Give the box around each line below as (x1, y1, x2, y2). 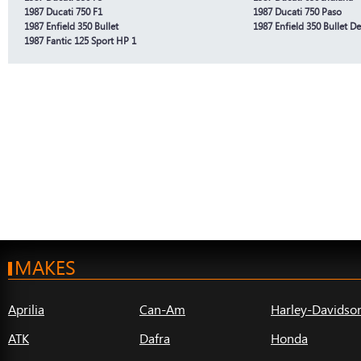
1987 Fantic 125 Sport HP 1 (24, 34, 136, 47)
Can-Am (139, 301, 185, 318)
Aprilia (8, 301, 44, 318)
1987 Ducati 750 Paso (253, 5, 342, 18)
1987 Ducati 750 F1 (24, 5, 102, 18)
